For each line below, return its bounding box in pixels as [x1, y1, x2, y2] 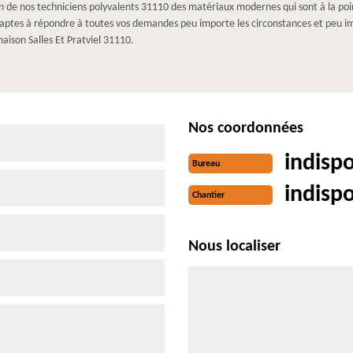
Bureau [192, 159, 220, 169]
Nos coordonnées [188, 120, 303, 136]
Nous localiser [188, 238, 281, 255]
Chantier [192, 191, 225, 201]
